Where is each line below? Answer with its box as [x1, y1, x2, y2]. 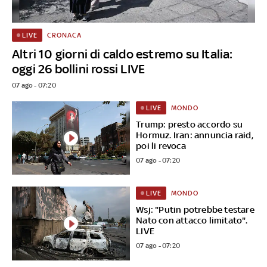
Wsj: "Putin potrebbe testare [136, 204, 254, 215]
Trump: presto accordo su [136, 119, 243, 129]
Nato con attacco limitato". [136, 215, 248, 226]
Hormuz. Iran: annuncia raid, [136, 129, 253, 140]
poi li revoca [136, 140, 186, 151]
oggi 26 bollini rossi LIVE [12, 61, 145, 76]
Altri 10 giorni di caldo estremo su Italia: [12, 46, 233, 61]
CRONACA [46, 30, 82, 39]
